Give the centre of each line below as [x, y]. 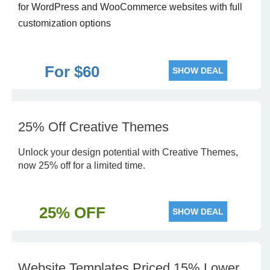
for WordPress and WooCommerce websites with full [130, 7]
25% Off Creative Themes [93, 127]
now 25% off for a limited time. [82, 165]
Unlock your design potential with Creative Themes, [128, 152]
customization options [64, 23]
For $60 [72, 72]
